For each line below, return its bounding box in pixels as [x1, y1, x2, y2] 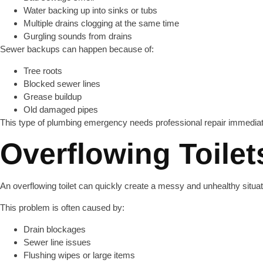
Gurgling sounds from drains [23, 31, 132, 41]
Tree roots [23, 66, 62, 76]
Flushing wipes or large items [23, 250, 135, 260]
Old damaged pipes [23, 104, 98, 114]
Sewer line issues [23, 237, 91, 247]
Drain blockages [23, 224, 86, 234]
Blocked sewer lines [23, 79, 100, 89]
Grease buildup [23, 92, 82, 102]
